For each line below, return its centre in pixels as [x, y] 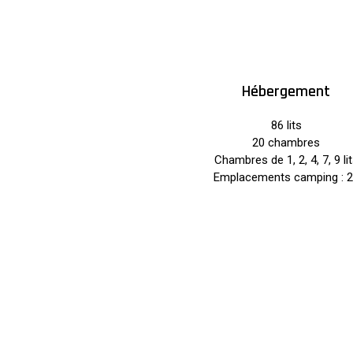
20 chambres [286, 143]
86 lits [286, 125]
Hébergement [286, 91]
